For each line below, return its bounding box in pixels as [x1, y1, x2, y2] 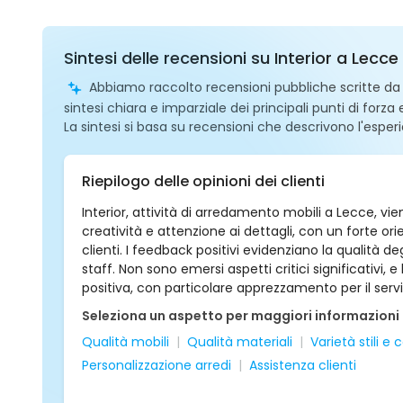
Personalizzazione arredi [82, 356, 231, 374]
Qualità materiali [187, 333, 292, 351]
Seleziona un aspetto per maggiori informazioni [82, 307, 399, 325]
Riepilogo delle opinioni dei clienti [82, 171, 325, 192]
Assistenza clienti [249, 356, 356, 374]
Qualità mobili [82, 333, 169, 351]
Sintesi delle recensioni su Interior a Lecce [64, 47, 399, 69]
